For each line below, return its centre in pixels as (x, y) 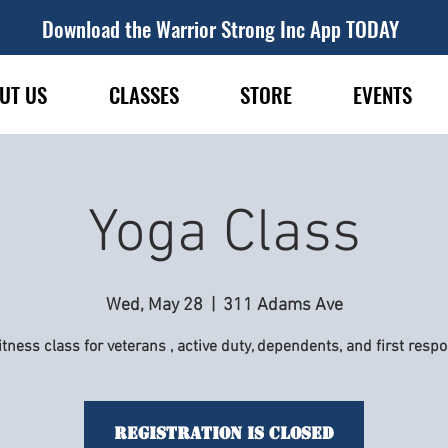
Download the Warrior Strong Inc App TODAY (220, 28)
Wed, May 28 (154, 305)
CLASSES (143, 94)
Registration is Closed (224, 433)
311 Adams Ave (282, 305)
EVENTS (382, 94)
